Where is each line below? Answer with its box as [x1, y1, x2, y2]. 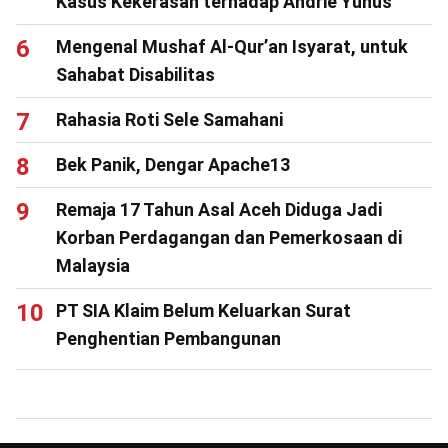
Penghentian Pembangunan [56, 328, 281, 349]
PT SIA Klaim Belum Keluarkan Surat [56, 300, 351, 321]
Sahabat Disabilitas [56, 64, 215, 85]
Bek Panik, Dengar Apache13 [56, 154, 290, 175]
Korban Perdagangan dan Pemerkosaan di [56, 227, 402, 248]
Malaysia [56, 255, 130, 276]
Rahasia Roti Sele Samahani [56, 109, 283, 130]
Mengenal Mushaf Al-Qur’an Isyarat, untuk [56, 36, 408, 57]
